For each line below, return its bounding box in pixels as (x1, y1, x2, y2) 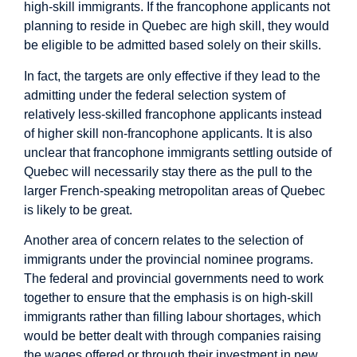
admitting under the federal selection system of (24, 88, 285, 102)
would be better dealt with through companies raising (24, 329, 321, 343)
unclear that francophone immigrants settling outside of (24, 145, 331, 159)
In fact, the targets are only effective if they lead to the (24, 69, 320, 83)
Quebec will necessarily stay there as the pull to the (24, 164, 312, 178)
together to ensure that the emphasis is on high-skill (24, 291, 313, 305)
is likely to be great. (24, 202, 132, 217)
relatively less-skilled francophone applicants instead (24, 107, 322, 121)
